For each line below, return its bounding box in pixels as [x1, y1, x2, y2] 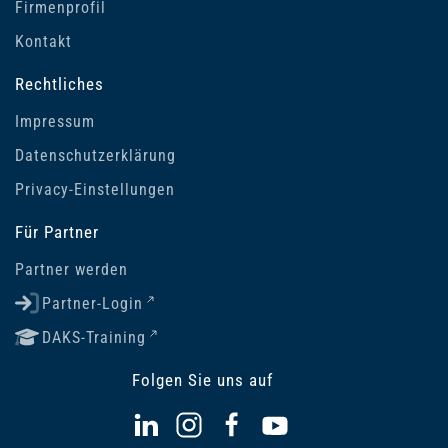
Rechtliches [15, 73, 104, 94]
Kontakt [15, 31, 72, 51]
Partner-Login [42, 293, 143, 313]
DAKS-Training [42, 327, 146, 347]
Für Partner [15, 221, 99, 242]
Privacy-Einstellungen [15, 179, 175, 199]
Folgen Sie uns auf [132, 369, 274, 390]
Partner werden [15, 259, 128, 279]
